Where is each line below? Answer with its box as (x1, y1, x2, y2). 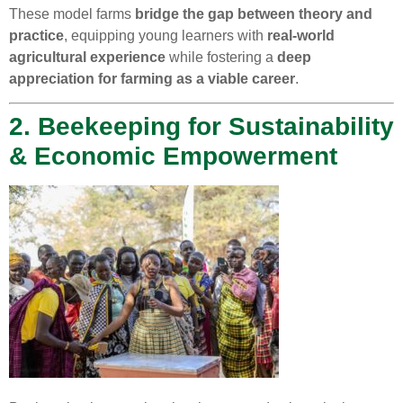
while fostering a (166, 49, 277, 65)
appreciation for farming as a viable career (9, 70, 295, 86)
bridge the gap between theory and (135, 5, 372, 22)
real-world (267, 27, 335, 43)
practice (9, 27, 64, 43)
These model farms (9, 5, 135, 22)
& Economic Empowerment (9, 142, 345, 171)
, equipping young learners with (64, 27, 267, 43)
